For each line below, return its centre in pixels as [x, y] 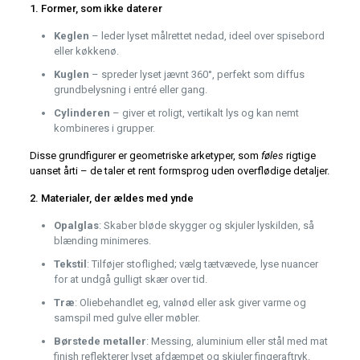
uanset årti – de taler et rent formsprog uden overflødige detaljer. [179, 171]
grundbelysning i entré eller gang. [130, 90]
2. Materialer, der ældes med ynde [111, 198]
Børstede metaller [100, 342]
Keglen [71, 36]
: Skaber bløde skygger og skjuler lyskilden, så [206, 226]
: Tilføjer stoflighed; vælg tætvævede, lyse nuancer [202, 264]
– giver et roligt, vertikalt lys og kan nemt [204, 113]
